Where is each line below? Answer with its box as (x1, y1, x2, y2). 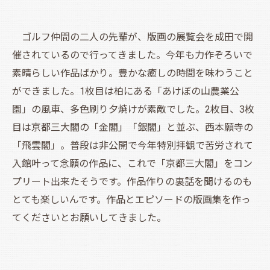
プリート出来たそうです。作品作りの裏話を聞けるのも (12, 175, 252, 187)
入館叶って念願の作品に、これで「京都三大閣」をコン (12, 157, 253, 169)
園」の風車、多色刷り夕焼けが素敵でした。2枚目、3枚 (12, 103, 254, 115)
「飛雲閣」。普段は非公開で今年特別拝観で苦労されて (12, 139, 253, 151)
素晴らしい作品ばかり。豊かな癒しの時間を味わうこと (12, 67, 253, 79)
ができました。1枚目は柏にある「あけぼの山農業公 (12, 85, 239, 97)
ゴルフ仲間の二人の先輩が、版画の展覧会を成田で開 (12, 31, 253, 43)
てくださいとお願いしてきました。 (12, 212, 166, 224)
